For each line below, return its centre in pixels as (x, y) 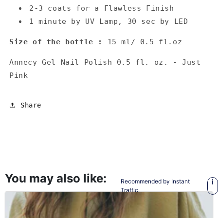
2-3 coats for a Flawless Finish (102, 9)
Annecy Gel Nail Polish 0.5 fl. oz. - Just (105, 63)
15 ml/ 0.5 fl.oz (145, 42)
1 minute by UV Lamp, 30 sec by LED (109, 22)
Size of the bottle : (58, 42)
